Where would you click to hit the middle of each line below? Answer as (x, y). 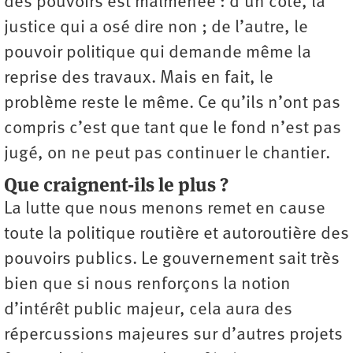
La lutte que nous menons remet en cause (165, 209)
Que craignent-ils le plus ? (116, 184)
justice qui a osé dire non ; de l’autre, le (156, 28)
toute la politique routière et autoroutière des (176, 234)
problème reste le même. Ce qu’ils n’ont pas (172, 103)
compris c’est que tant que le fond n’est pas (173, 128)
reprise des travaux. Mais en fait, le (139, 78)
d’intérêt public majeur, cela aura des (148, 310)
